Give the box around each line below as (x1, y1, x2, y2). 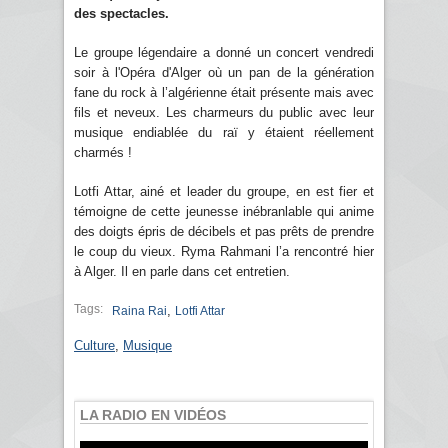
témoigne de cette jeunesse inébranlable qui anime (74, 203, 374, 219)
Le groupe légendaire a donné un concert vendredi (74, 44, 374, 60)
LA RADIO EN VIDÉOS (80, 406, 226, 423)
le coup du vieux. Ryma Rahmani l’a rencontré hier (74, 243, 374, 259)
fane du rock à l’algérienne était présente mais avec (74, 84, 374, 100)
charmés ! (74, 144, 132, 160)
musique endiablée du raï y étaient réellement (74, 124, 374, 140)
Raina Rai (112, 303, 167, 318)
